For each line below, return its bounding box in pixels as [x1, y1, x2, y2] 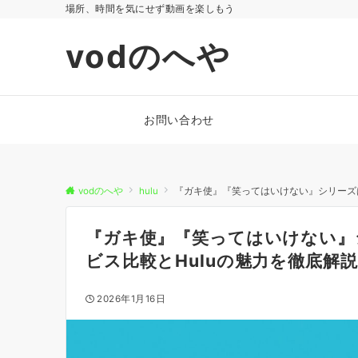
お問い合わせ [144, 113, 214, 126]
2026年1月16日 [97, 293, 166, 304]
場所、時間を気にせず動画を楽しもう [66, 3, 235, 14]
